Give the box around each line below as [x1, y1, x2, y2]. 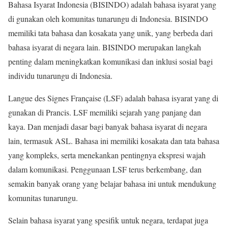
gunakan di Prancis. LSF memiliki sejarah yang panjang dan [8, 107, 201, 118]
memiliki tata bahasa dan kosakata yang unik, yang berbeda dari [8, 27, 213, 39]
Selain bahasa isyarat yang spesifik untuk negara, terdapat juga [8, 215, 208, 226]
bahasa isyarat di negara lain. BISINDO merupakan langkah [8, 42, 201, 53]
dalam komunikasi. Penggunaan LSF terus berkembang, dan [8, 164, 202, 175]
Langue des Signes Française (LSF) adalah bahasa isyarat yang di [8, 93, 218, 104]
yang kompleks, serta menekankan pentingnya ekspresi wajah [8, 150, 206, 161]
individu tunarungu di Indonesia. [8, 70, 112, 81]
